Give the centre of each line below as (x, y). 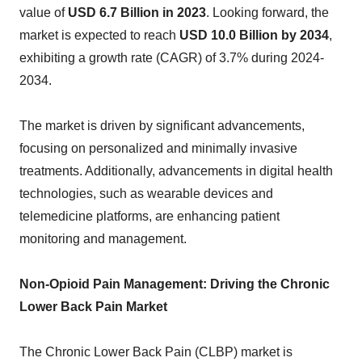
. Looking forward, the (267, 13)
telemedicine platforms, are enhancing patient (149, 216)
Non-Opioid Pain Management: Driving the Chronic (175, 284)
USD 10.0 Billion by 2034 (254, 35)
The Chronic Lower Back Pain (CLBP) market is (156, 352)
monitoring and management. (103, 239)
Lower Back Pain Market (93, 307)
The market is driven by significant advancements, (162, 126)
